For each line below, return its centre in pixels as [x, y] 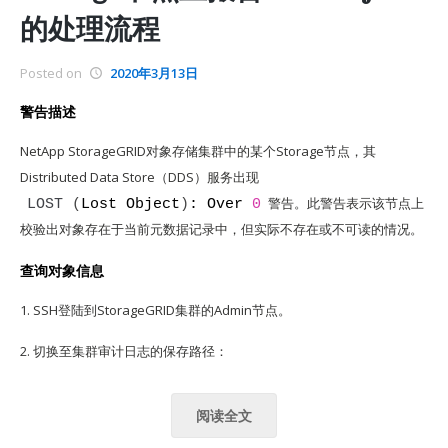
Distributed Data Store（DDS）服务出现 [139, 177]
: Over [220, 204]
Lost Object [130, 204]
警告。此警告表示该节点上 [346, 203]
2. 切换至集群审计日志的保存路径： [124, 351]
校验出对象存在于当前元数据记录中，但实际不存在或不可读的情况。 [221, 229]
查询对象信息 [62, 270]
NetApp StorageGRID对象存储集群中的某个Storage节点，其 [198, 151]
